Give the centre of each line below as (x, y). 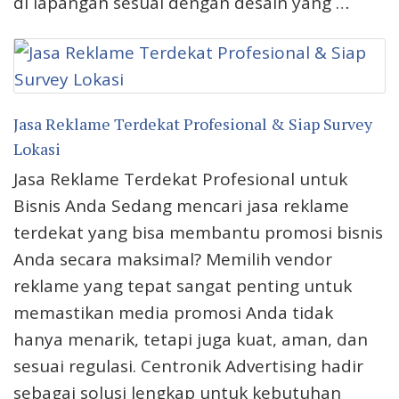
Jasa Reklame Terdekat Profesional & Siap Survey (193, 124)
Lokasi (37, 149)
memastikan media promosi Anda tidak (173, 313)
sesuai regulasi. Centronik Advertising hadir (188, 366)
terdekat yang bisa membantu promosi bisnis (198, 233)
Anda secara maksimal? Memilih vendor (173, 260)
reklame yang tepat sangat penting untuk (183, 286)
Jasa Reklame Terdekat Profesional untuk (180, 179)
